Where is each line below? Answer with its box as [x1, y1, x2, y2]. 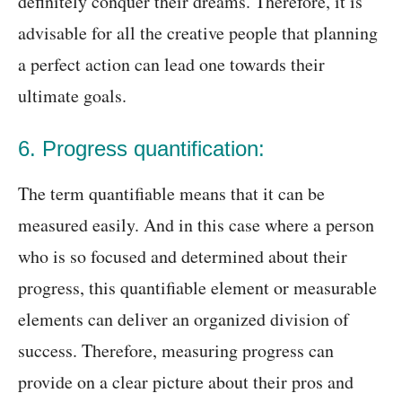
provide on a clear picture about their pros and [18, 370, 354, 395]
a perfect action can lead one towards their [18, 52, 325, 77]
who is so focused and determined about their [18, 244, 347, 269]
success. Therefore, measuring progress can [18, 338, 334, 363]
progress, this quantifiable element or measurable [18, 275, 377, 301]
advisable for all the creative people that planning [18, 21, 378, 46]
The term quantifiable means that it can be [18, 181, 325, 206]
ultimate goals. [18, 83, 127, 109]
